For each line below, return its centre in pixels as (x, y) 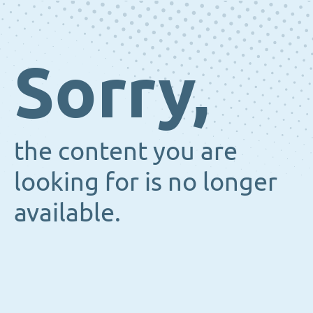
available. (67, 211)
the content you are (126, 150)
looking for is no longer (146, 181)
